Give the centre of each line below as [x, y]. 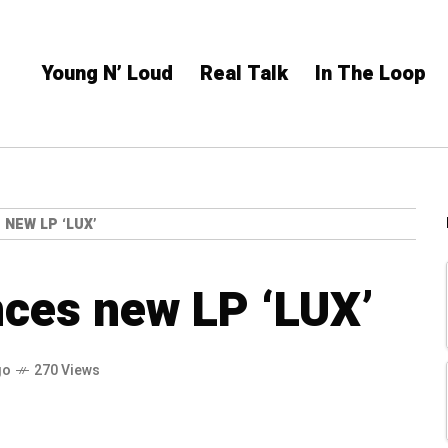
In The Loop [370, 73]
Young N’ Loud [107, 73]
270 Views [67, 370]
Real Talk [244, 73]
